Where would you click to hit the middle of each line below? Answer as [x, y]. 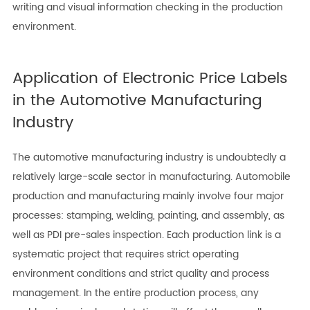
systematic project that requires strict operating [125, 255]
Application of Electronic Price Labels [150, 79]
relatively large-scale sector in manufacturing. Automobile [151, 177]
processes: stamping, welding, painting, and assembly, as [148, 216]
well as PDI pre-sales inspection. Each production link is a [146, 235]
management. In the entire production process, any [135, 293]
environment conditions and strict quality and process [140, 274]
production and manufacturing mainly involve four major [148, 197]
